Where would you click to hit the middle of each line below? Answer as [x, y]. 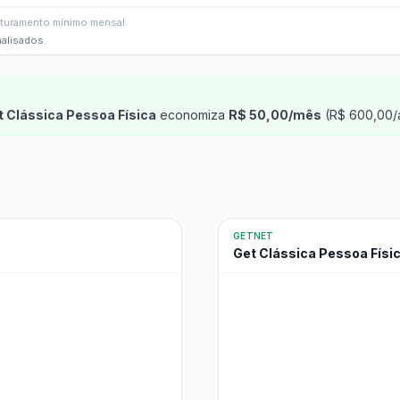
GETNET [254, 236]
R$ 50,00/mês [275, 115]
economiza [192, 115]
